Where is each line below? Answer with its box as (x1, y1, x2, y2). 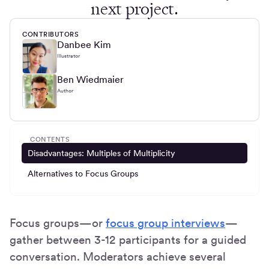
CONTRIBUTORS (22, 29, 79, 38)
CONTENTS (30, 135, 70, 144)
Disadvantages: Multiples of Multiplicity (28, 148, 176, 158)
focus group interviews (106, 216, 225, 230)
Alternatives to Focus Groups (28, 168, 139, 178)
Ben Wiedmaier (57, 73, 124, 85)
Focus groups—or (10, 216, 106, 230)
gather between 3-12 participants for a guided (10, 232, 246, 247)
